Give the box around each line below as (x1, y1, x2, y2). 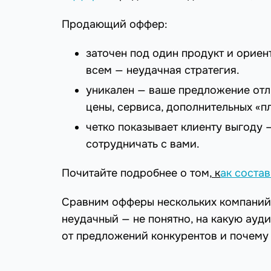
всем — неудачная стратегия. (86, 64, 240, 77)
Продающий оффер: (62, 18, 168, 31)
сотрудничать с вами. (86, 137, 200, 151)
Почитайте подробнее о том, (62, 166, 212, 180)
